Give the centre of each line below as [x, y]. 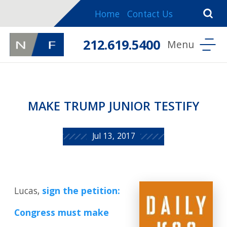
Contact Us [150, 15]
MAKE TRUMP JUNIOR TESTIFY [113, 108]
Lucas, [28, 192]
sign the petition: [81, 192]
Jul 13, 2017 [113, 137]
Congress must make [62, 214]
